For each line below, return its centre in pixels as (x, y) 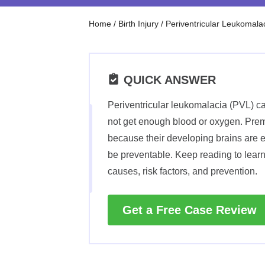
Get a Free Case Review (190, 210)
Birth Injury (138, 24)
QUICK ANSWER (170, 80)
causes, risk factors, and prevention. (182, 171)
